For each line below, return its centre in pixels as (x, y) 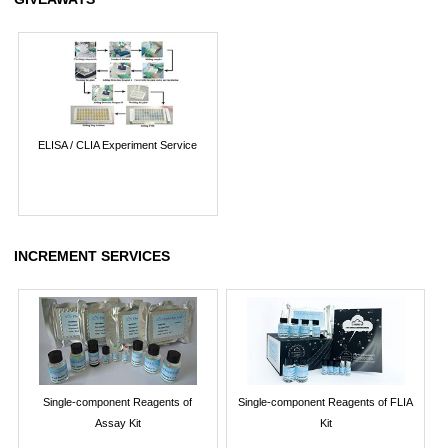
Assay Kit (117, 423)
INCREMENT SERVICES (92, 255)
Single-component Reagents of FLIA (326, 402)
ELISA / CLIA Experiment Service (118, 145)
